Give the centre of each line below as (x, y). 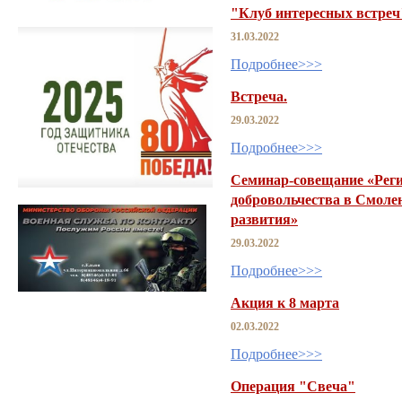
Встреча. (259, 96)
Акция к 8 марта (285, 302)
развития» (264, 219)
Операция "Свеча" (293, 386)
